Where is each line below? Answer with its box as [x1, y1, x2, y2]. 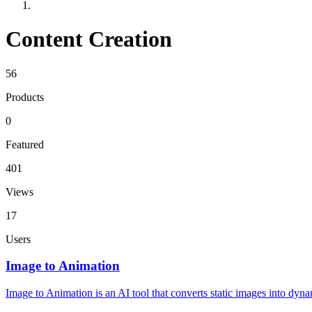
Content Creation [6, 26, 172, 52]
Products [6, 91, 44, 103]
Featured [6, 138, 44, 150]
